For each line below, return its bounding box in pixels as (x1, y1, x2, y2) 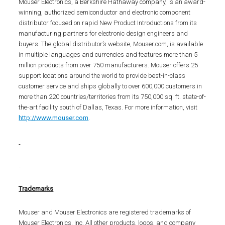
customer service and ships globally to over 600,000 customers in (19, 82, 202, 90)
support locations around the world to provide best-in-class (19, 72, 186, 79)
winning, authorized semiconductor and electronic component (19, 9, 191, 16)
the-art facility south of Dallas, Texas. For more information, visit (19, 103, 198, 111)
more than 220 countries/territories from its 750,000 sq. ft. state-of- (19, 93, 206, 100)
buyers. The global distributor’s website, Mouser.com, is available (19, 40, 203, 48)
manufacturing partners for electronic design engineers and (19, 30, 188, 37)
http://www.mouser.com (19, 114, 89, 122)
